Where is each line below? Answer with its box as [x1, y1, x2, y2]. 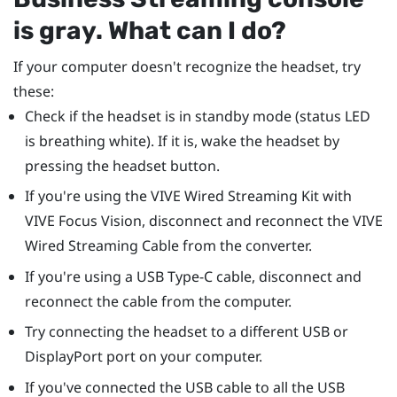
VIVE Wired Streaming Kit [150, 186, 319, 206]
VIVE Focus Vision [24, 211, 142, 231]
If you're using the [24, 186, 151, 206]
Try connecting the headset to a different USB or [24, 322, 348, 342]
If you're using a [24, 266, 136, 286]
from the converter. [178, 236, 312, 256]
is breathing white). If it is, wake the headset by [24, 130, 339, 151]
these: [13, 81, 54, 101]
